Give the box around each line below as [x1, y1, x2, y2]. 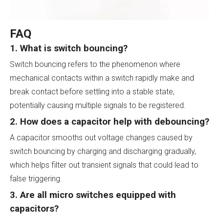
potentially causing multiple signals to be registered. [10, 100, 186, 110]
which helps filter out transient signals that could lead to [10, 160, 198, 170]
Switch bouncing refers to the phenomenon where [10, 59, 180, 69]
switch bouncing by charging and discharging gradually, [10, 146, 196, 156]
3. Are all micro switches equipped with [10, 189, 176, 200]
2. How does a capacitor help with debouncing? [10, 116, 209, 127]
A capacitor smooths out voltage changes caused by [10, 132, 193, 142]
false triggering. [10, 174, 62, 183]
